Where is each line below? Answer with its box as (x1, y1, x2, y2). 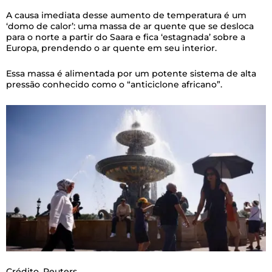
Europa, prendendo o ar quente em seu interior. (6, 42, 217, 53)
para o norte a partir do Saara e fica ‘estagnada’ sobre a (6, 31, 245, 42)
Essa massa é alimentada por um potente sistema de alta (6, 68, 256, 80)
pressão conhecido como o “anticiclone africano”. (6, 79, 222, 90)
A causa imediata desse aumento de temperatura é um (6, 9, 246, 21)
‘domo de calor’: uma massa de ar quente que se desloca (6, 20, 254, 32)
